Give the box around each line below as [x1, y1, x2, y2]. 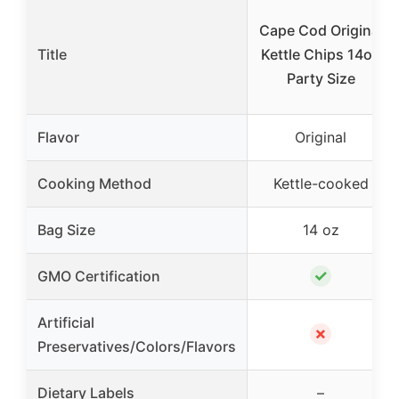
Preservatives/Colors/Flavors [37, 337, 236, 355]
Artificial [37, 313, 94, 331]
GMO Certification [37, 266, 160, 285]
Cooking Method [37, 174, 151, 192]
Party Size [286, 69, 355, 87]
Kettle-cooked [273, 174, 369, 192]
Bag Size [37, 220, 95, 239]
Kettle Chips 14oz [261, 45, 380, 63]
